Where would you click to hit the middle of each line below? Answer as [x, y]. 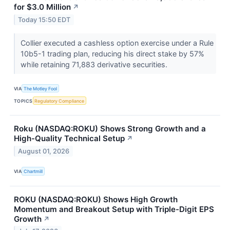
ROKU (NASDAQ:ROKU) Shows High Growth [96, 199]
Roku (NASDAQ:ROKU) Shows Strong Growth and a [110, 129]
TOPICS [23, 101]
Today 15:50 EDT [44, 20]
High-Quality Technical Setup [69, 139]
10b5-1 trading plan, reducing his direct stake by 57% [112, 54]
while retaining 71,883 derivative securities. [95, 65]
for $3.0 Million [42, 7]
